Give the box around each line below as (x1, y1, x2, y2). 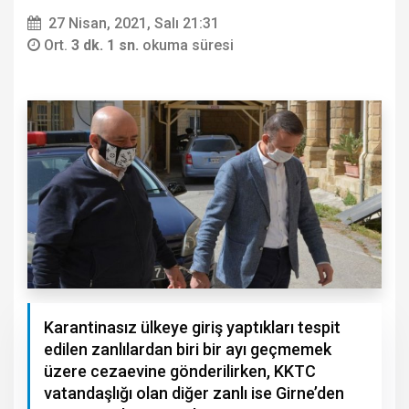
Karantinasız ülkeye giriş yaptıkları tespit (44, 318, 341, 338)
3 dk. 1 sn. (71, 37, 142, 55)
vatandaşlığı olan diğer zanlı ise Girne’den (44, 383, 344, 404)
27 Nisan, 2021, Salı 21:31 (48, 15, 219, 33)
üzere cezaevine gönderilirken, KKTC (44, 362, 316, 382)
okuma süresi (142, 37, 234, 55)
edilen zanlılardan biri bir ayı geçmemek (44, 340, 331, 360)
